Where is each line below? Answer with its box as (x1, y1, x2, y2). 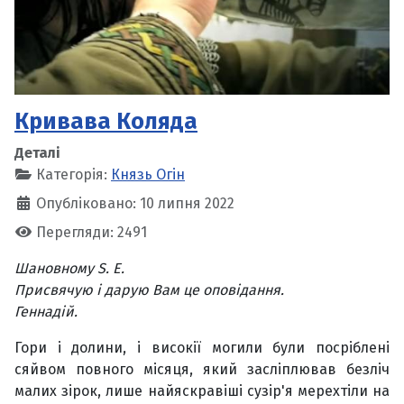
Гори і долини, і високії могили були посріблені (14, 339, 390, 357)
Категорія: (32, 166, 111, 184)
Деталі (14, 144, 60, 162)
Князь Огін (111, 166, 185, 184)
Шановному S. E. (14, 260, 124, 278)
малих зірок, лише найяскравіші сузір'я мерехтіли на (14, 382, 390, 400)
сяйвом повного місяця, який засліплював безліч (14, 361, 390, 379)
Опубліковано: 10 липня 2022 (36, 195, 234, 213)
